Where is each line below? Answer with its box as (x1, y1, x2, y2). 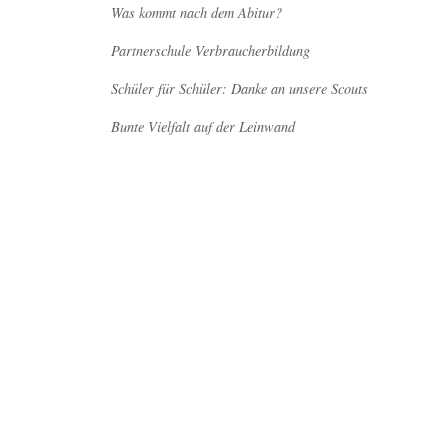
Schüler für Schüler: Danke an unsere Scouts (111, 79, 369, 98)
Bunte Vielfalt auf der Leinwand (111, 117, 296, 136)
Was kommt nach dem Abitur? (111, 3, 283, 22)
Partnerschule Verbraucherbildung (111, 41, 311, 60)
